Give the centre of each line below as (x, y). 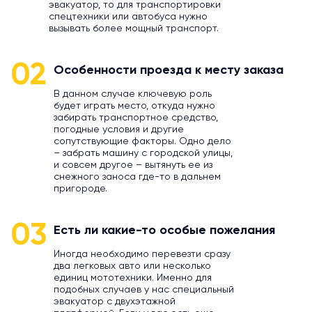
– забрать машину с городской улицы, (143, 154)
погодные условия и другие (119, 130)
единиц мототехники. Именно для (133, 278)
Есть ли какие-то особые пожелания (164, 231)
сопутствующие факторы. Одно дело (142, 142)
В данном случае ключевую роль (133, 94)
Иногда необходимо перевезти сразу (142, 255)
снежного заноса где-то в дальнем (137, 177)
